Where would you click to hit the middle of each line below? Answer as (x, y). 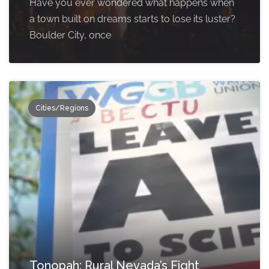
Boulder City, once (70, 35)
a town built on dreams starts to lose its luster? (132, 19)
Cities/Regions (62, 108)
